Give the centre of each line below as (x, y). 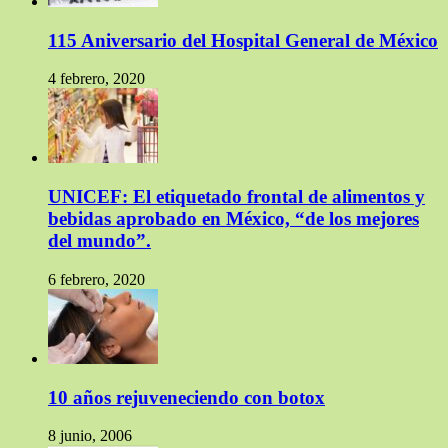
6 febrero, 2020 (96, 279)
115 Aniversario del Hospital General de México (243, 40)
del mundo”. (99, 241)
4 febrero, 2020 (96, 79)
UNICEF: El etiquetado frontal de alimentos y (236, 197)
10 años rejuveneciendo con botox (186, 397)
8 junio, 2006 (90, 436)
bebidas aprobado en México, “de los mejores (233, 219)
